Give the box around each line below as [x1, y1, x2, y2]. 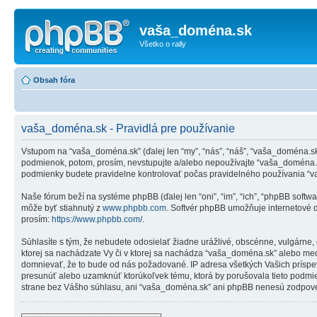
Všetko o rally [139, 40, 186, 48]
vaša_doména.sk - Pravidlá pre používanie [21, 122, 235, 134]
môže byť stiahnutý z [21, 202, 103, 213]
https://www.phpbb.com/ [52, 214, 142, 224]
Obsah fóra [33, 75, 75, 84]
